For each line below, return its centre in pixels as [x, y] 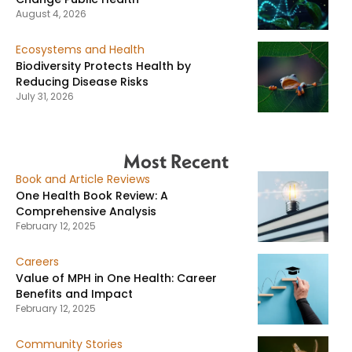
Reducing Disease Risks [82, 81]
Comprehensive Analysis [88, 211]
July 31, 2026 [45, 96]
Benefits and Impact [74, 293]
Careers [37, 261]
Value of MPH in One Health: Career [116, 278]
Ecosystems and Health [80, 49]
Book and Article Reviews [83, 179]
